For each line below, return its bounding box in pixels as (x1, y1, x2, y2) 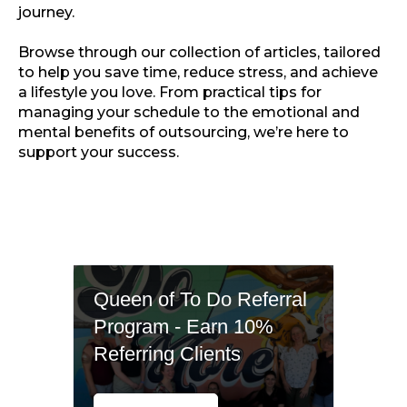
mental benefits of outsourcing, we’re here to (18, 123, 349, 141)
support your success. (18, 143, 179, 161)
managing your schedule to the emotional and (18, 103, 360, 121)
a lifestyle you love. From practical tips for (18, 83, 322, 101)
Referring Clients (94, 342, 242, 365)
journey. (18, 3, 74, 21)
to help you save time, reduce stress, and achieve (18, 63, 378, 81)
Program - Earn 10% (94, 314, 274, 338)
